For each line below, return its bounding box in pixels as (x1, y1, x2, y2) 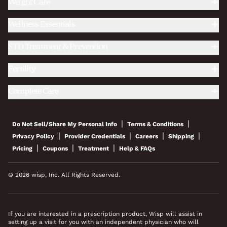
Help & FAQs (119, 145, 155, 152)
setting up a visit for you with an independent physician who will (8, 218, 199, 225)
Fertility (8, 63, 35, 76)
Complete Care (8, 85, 59, 98)
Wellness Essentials (8, 18, 75, 31)
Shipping (168, 133, 194, 140)
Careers (135, 133, 158, 140)
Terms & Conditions (127, 121, 183, 128)
